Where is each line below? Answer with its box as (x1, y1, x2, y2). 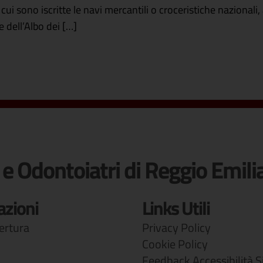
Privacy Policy (141, 218, 211, 237)
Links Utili (141, 194, 210, 222)
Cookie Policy (141, 235, 208, 254)
